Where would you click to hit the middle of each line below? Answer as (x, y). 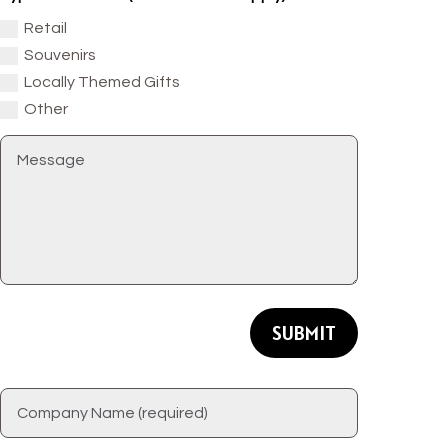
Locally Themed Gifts (102, 82)
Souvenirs (60, 55)
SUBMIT (304, 333)
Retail (46, 27)
